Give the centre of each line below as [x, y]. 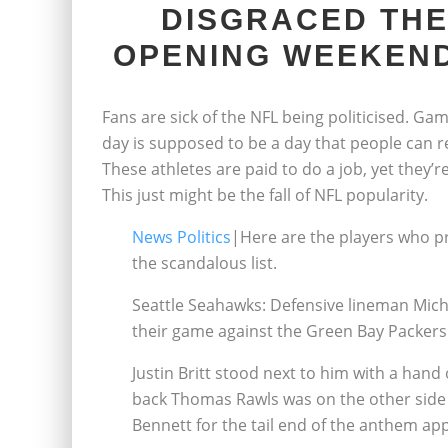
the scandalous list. [204, 263]
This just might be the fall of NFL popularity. [265, 195]
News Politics [181, 237]
